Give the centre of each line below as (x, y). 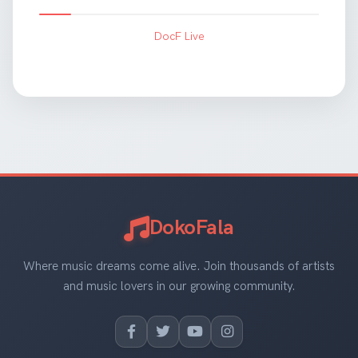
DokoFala (191, 228)
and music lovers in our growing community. (179, 286)
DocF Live (179, 36)
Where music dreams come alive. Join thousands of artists (179, 266)
